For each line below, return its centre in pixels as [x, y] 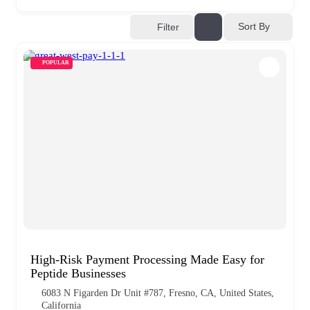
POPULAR [56, 62]
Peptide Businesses [78, 273]
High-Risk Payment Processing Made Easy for [147, 259]
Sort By [254, 27]
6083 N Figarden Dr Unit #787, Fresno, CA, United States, [158, 293]
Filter [168, 27]
